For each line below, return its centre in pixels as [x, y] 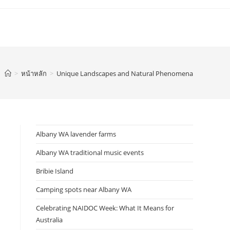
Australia [49, 220]
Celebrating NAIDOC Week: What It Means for [105, 208]
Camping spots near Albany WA [84, 189]
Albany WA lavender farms [76, 134]
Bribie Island [55, 171]
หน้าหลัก [34, 73]
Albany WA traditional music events [90, 152]
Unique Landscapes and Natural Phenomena [125, 73]
